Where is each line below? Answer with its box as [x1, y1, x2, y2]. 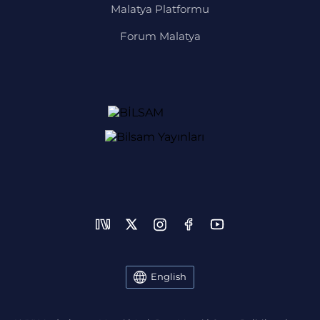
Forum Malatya [119, 29, 201, 43]
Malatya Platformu [111, 1, 209, 16]
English [151, 271, 186, 283]
